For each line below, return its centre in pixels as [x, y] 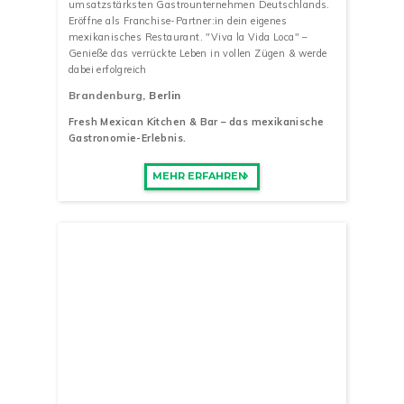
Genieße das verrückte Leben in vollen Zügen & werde [198, 54]
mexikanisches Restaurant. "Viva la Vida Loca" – [188, 37]
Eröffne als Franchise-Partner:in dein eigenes [178, 21]
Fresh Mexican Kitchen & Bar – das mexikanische [197, 121]
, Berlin [162, 95]
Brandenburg [106, 95]
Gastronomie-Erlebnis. [128, 138]
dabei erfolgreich [108, 70]
